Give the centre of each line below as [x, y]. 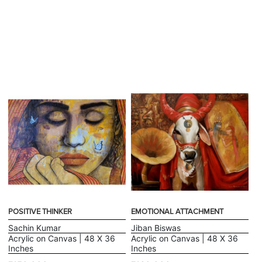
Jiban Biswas [156, 228]
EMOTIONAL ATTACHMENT [177, 212]
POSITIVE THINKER [40, 212]
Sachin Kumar [35, 228]
